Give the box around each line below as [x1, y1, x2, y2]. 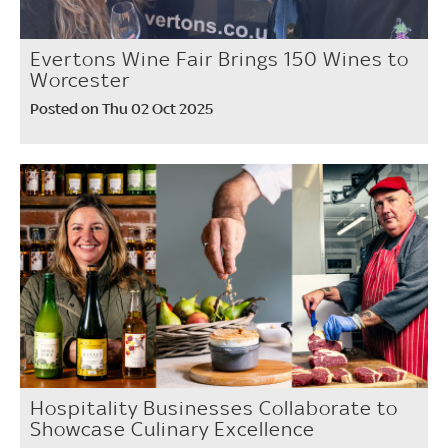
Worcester [30, 67, 130, 92]
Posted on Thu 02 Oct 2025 [30, 98, 213, 118]
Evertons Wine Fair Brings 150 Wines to [30, 46, 409, 71]
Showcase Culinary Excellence [30, 417, 315, 442]
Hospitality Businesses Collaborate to [30, 396, 398, 421]
